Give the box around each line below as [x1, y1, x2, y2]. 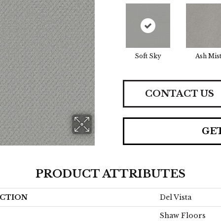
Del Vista [160, 193, 191, 202]
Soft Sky [135, 52, 161, 60]
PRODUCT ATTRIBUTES [36, 167, 185, 181]
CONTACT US [145, 88, 214, 99]
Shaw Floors [160, 211, 206, 220]
